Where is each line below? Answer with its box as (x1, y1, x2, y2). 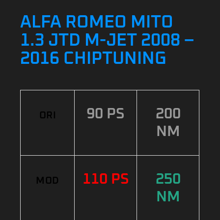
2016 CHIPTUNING (20, 50, 167, 67)
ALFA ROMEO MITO (20, 14, 174, 31)
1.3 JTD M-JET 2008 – (20, 32, 194, 49)
